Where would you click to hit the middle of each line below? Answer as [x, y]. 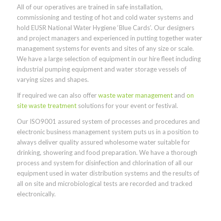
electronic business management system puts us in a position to [108, 131]
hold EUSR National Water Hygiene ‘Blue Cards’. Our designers [105, 27]
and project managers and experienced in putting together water [109, 38]
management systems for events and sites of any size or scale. [105, 48]
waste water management [135, 95]
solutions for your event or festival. [127, 105]
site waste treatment [46, 105]
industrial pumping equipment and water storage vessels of [101, 69]
